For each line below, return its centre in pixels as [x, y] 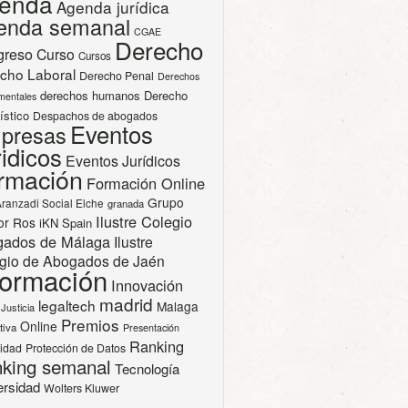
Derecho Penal [117, 76]
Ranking [157, 346]
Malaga [178, 306]
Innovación [147, 285]
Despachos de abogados [95, 116]
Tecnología [147, 368]
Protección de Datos [76, 348]
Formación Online [146, 183]
